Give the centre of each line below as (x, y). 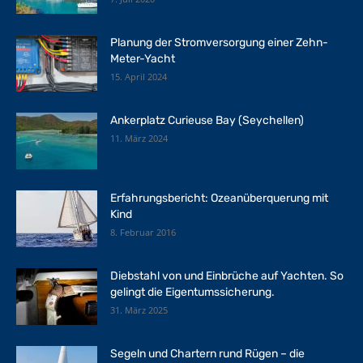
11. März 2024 (139, 138)
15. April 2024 (139, 76)
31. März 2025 (139, 310)
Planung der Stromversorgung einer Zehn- (219, 42)
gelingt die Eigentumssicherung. (192, 292)
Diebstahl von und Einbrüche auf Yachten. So (227, 275)
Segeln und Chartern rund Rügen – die (207, 353)
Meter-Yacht (143, 58)
